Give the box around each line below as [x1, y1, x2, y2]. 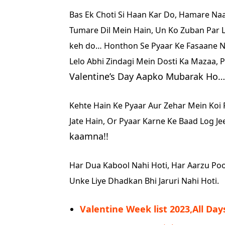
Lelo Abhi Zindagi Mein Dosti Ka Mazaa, [69, 55, 220, 67]
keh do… [69, 40, 104, 51]
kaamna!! [69, 130, 108, 142]
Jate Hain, [69, 115, 107, 127]
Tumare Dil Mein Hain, [69, 24, 155, 36]
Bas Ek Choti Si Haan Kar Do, [69, 9, 179, 20]
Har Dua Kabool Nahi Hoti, [69, 159, 171, 171]
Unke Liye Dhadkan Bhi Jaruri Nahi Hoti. [69, 175, 219, 186]
